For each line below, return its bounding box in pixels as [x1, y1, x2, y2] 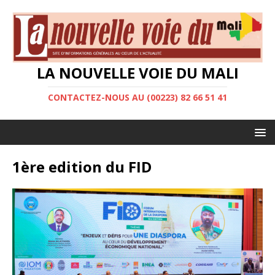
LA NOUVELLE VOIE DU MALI [36, 63, 239, 83]
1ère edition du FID [12, 157, 152, 177]
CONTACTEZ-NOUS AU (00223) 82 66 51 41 [48, 91, 227, 104]
